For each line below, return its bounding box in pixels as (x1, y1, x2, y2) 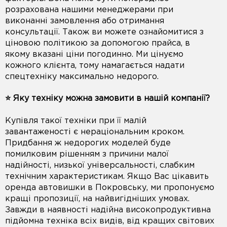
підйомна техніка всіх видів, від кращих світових (5, 217, 214, 225)
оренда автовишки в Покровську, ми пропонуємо (5, 183, 214, 192)
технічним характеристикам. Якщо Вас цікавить (5, 172, 209, 180)
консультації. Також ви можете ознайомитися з (5, 28, 204, 36)
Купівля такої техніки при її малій (5, 117, 146, 125)
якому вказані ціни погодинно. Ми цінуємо (5, 50, 183, 58)
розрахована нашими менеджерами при (5, 6, 173, 14)
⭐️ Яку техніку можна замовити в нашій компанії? (5, 95, 210, 103)
